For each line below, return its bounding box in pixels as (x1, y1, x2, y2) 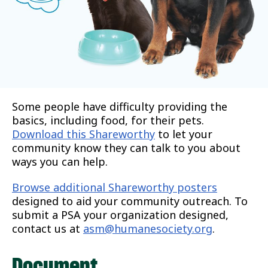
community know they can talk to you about (12, 141, 240, 155)
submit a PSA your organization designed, (12, 208, 229, 222)
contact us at (12, 221, 83, 236)
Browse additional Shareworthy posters (12, 180, 217, 194)
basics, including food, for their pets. (12, 113, 204, 127)
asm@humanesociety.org (83, 221, 212, 236)
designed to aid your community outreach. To (12, 194, 248, 208)
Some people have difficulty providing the (12, 99, 227, 114)
